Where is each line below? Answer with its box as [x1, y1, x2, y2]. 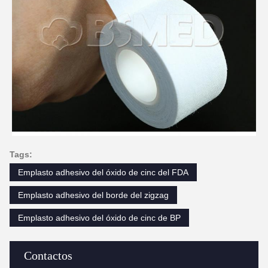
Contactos [24, 249, 72, 262]
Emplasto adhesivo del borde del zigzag [18, 190, 169, 200]
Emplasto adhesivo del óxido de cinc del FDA [18, 167, 188, 177]
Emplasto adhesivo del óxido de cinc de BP [18, 213, 181, 223]
